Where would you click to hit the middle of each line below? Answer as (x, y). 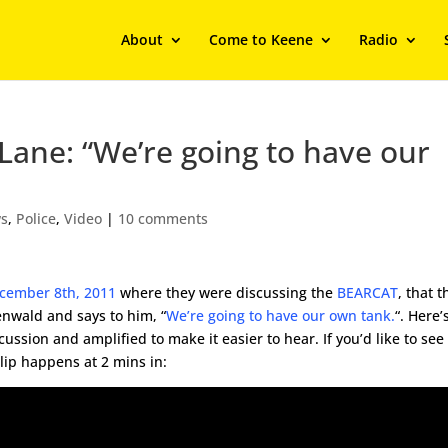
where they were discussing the (227, 292)
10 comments (163, 218)
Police (36, 218)
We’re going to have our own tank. (281, 315)
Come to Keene (260, 39)
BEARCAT (368, 292)
